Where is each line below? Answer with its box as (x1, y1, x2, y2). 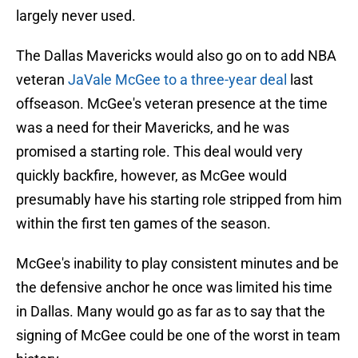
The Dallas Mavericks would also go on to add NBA (16, 47, 336, 65)
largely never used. (16, 7, 136, 25)
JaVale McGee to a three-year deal (68, 71, 290, 89)
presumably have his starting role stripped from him (16, 191, 342, 209)
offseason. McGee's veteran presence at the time (16, 95, 328, 113)
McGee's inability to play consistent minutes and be (16, 255, 339, 272)
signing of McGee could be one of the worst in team (16, 327, 340, 344)
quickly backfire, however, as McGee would (16, 167, 287, 185)
